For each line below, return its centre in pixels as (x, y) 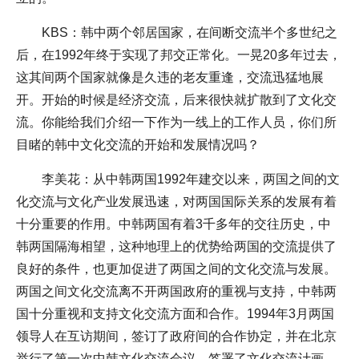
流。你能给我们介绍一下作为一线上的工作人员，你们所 (176, 123)
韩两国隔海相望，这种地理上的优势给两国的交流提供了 (176, 247)
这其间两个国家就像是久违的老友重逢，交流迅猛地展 (170, 78)
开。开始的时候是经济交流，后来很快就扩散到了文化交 (176, 100)
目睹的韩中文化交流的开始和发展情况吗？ (138, 145)
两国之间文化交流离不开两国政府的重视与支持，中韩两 (176, 292)
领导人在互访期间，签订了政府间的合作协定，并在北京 (176, 337)
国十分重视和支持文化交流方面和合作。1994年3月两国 (175, 314)
